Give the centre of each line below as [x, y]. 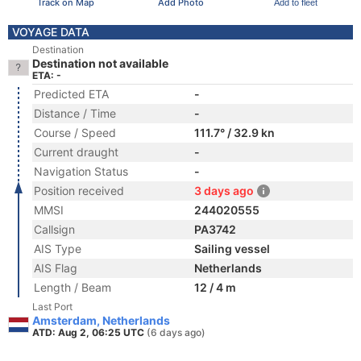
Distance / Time [75, 113]
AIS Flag [56, 268]
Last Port [52, 307]
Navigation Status [81, 171]
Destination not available [100, 63]
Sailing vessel [232, 249]
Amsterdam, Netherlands [101, 320]
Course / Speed [75, 133]
